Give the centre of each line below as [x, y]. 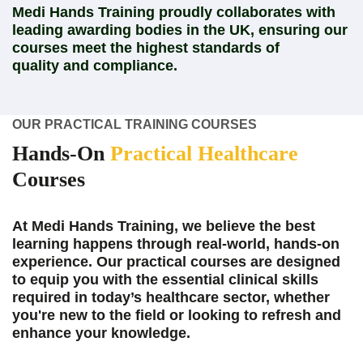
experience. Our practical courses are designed [176, 261]
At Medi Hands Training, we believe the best [164, 226]
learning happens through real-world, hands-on [176, 243]
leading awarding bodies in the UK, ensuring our [180, 30]
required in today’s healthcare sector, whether [171, 297]
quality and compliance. [95, 65]
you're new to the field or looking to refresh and [177, 315]
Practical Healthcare [204, 153]
